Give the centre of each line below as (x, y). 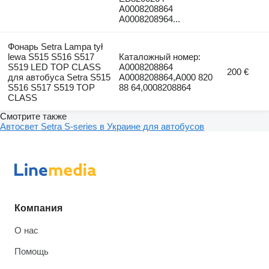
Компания (38, 208)
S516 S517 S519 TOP (51, 88)
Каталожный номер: (160, 57)
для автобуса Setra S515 (59, 77)
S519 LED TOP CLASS (54, 67)
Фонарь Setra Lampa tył (55, 47)
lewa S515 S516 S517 (51, 57)
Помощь (32, 252)
